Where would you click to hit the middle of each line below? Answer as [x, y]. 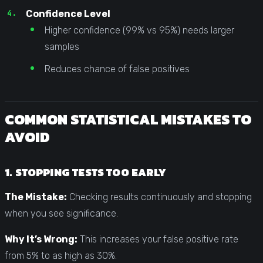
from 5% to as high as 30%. [61, 255]
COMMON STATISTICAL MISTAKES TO [128, 119]
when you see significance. [61, 213]
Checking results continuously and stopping [159, 197]
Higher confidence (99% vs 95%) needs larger [139, 30]
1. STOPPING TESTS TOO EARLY [85, 172]
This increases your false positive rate [158, 239]
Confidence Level [68, 14]
